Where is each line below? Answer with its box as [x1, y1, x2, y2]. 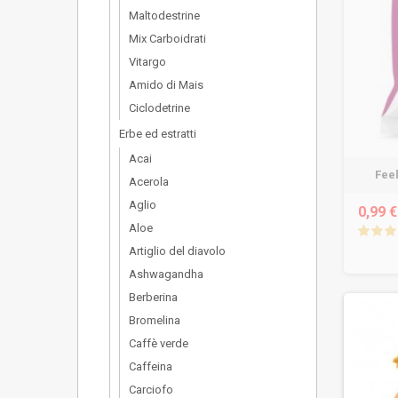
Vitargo [129, 55, 166, 68]
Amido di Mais [129, 78, 203, 92]
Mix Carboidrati [129, 32, 206, 45]
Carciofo [129, 383, 173, 396]
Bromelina [129, 314, 180, 327]
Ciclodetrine [129, 101, 190, 115]
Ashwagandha [129, 267, 203, 281]
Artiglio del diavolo [129, 244, 226, 258]
